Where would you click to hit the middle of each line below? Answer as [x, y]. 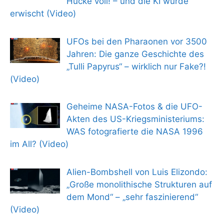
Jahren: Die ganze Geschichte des [135, 54]
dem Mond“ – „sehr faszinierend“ [132, 197]
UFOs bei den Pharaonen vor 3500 [136, 41]
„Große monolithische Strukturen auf [139, 184]
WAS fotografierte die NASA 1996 [134, 132]
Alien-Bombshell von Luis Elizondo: [137, 172]
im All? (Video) [39, 144]
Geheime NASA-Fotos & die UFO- [134, 107]
